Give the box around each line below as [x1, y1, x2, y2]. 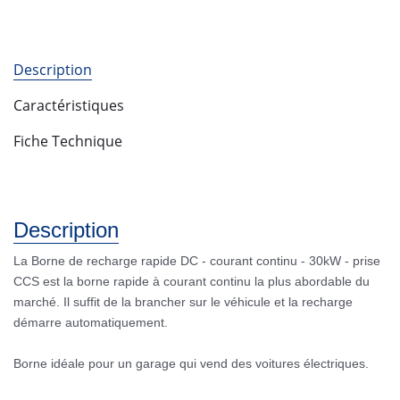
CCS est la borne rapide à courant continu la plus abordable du [13, 274, 370, 288]
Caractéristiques [13, 96, 124, 115]
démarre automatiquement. [13, 315, 168, 329]
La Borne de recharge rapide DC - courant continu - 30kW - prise [13, 254, 380, 268]
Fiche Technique [13, 131, 122, 151]
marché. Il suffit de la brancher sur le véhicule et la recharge [13, 295, 353, 309]
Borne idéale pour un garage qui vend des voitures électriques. [13, 356, 369, 371]
